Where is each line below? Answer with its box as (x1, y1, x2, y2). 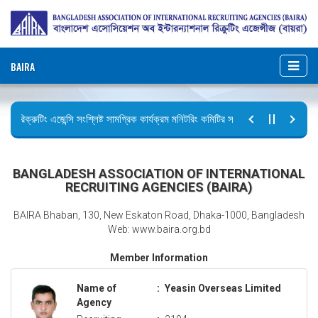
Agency (77, 296, 111, 308)
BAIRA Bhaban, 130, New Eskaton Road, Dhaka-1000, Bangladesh (13, 209, 305, 221)
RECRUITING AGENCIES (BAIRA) (65, 179, 253, 194)
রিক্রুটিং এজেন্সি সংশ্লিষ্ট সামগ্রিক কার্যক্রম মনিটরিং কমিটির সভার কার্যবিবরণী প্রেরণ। (11, 112, 307, 126)
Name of (77, 282, 116, 294)
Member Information (110, 251, 208, 263)
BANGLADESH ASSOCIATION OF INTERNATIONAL (13, 165, 305, 181)
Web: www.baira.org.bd (107, 223, 211, 235)
